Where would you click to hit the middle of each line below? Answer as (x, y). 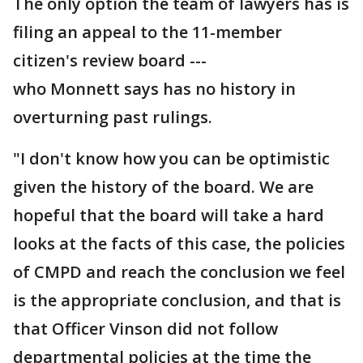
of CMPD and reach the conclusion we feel (179, 272)
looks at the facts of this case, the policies (179, 243)
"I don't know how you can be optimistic (171, 158)
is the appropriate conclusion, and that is (177, 300)
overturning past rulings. (117, 117)
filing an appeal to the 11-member (147, 32)
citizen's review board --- (110, 60)
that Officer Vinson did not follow (145, 329)
